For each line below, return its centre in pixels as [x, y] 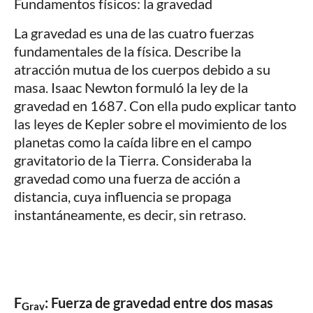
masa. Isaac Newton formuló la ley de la [131, 87]
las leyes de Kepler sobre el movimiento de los [151, 123]
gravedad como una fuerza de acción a [127, 178]
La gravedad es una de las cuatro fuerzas [134, 32]
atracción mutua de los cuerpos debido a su [142, 69]
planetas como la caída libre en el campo [133, 141]
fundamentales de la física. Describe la [128, 51]
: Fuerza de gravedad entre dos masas [159, 302]
